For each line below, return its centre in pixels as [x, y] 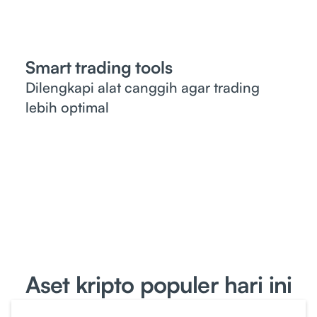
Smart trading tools [99, 68]
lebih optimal [67, 108]
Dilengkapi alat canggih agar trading [143, 88]
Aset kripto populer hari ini [158, 285]
